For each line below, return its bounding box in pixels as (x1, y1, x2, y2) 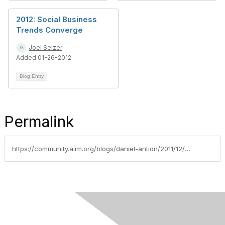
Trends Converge (16, 25, 83, 35)
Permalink (4, 113, 74, 131)
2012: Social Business (16, 15, 97, 24)
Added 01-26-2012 (16, 54, 71, 61)
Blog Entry (20, 73, 44, 79)
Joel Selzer (29, 44, 62, 51)
